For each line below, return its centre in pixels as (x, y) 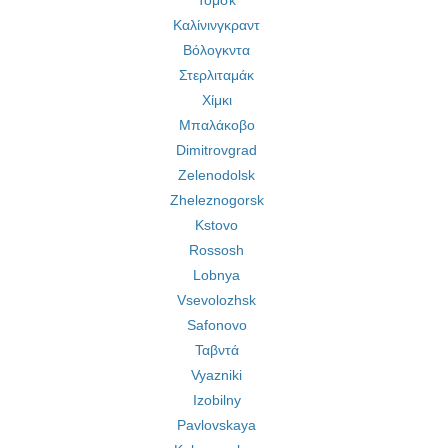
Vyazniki (216, 375)
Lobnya (216, 275)
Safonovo (216, 325)
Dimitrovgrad (216, 150)
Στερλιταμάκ (216, 75)
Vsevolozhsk (216, 300)
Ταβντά (216, 350)
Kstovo (216, 225)
